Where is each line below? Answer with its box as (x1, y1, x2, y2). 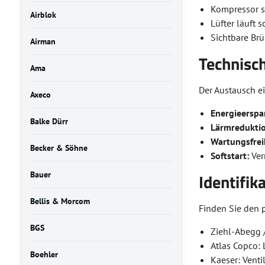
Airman (30, 36, 56, 47)
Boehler (30, 249, 58, 260)
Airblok (30, 9, 56, 20)
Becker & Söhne (30, 143, 88, 153)
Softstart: (211, 150, 250, 161)
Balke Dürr (30, 116, 68, 127)
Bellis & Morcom (30, 196, 90, 206)
